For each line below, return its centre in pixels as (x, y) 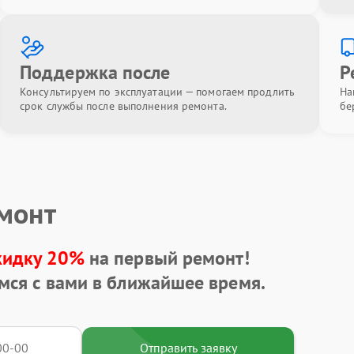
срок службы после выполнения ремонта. (123, 106)
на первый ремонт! (167, 258)
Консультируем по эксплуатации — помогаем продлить (157, 92)
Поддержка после (95, 72)
